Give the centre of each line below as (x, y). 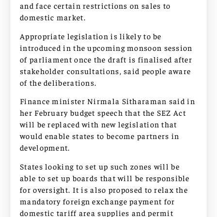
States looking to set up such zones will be (100, 166)
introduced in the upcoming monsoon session (106, 47)
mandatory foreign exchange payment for (98, 201)
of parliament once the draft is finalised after (106, 59)
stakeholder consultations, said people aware (106, 70)
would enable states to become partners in (100, 136)
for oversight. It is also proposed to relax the (104, 189)
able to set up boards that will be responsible (105, 178)
